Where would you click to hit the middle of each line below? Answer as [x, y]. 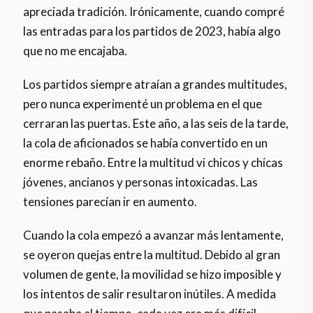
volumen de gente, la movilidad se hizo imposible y [153, 275]
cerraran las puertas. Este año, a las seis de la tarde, [156, 124]
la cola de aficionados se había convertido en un [146, 143]
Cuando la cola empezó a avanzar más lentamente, [154, 235]
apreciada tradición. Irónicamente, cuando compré [154, 12]
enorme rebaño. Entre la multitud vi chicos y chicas [153, 163]
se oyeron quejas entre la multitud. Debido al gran [152, 255]
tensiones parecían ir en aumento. [110, 202]
